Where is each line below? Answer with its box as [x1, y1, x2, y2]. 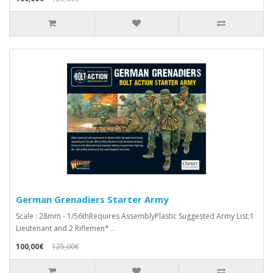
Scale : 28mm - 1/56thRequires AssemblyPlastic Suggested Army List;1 [16, 211, 254, 222]
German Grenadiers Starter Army [16, 193, 169, 206]
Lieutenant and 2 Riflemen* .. [16, 223, 115, 234]
